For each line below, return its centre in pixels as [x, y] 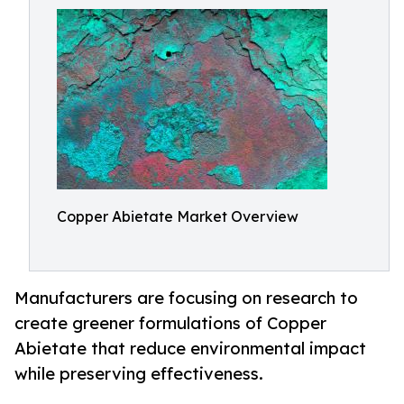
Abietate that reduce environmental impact [190, 349]
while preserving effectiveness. [139, 374]
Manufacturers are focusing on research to [186, 298]
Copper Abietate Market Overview [178, 216]
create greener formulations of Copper [170, 323]
